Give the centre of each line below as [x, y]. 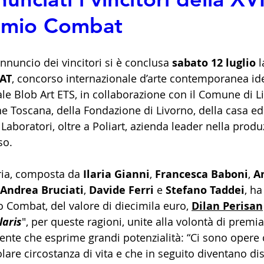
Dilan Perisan [227, 206]
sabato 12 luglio [214, 62]
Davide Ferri [121, 190]
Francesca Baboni [202, 174]
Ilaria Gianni [116, 174]
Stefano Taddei [205, 190]
